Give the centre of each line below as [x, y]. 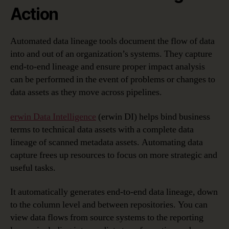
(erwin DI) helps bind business [153, 117]
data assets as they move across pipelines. [86, 93]
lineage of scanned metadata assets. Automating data [107, 142]
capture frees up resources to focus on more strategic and [114, 155]
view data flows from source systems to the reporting [107, 218]
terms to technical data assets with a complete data [102, 129]
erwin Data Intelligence [53, 117]
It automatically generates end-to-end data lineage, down [114, 192]
